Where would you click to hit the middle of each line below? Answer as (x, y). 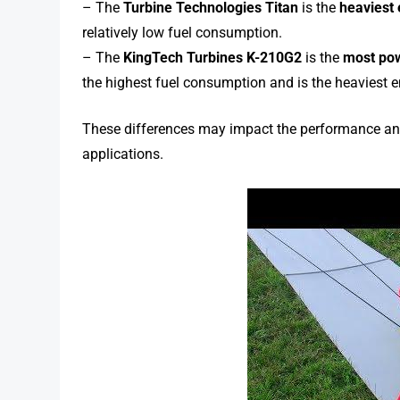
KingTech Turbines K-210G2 (213, 57)
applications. (123, 154)
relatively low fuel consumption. (183, 32)
